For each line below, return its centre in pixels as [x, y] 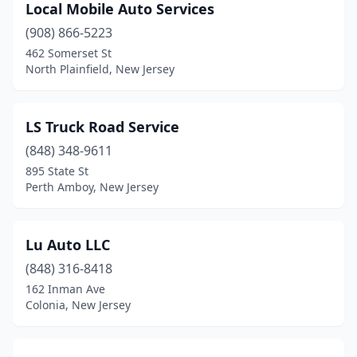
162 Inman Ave [65, 289]
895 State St [57, 171]
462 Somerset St [69, 53]
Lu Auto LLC [68, 245]
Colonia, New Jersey [78, 305]
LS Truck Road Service [102, 127]
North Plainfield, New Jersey [100, 69]
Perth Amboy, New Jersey [92, 187]
